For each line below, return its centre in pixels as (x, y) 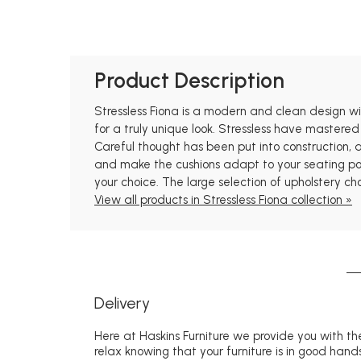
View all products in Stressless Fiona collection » (223, 199)
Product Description (189, 81)
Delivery (122, 303)
